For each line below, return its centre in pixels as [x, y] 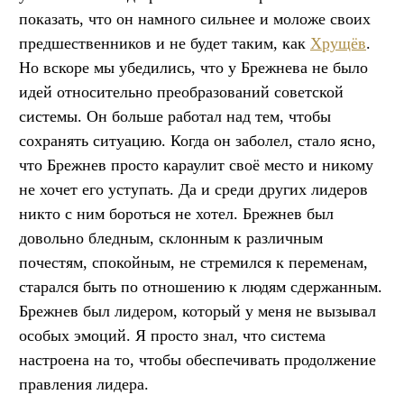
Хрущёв [338, 43]
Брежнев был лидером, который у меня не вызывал [197, 311]
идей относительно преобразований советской [181, 92]
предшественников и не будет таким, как [165, 43]
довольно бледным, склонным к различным [171, 238]
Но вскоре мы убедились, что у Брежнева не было [193, 67]
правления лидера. [84, 384]
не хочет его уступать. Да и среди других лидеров [193, 189]
